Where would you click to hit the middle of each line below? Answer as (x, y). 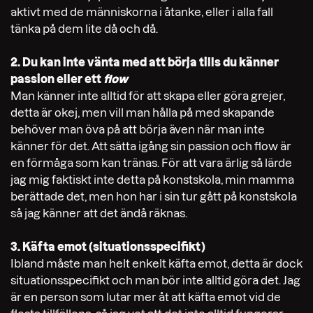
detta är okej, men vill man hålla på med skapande (143, 112)
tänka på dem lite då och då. (84, 28)
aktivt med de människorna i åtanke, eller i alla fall (142, 12)
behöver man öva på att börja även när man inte (138, 129)
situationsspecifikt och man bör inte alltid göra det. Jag (155, 280)
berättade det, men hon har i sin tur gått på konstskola (154, 196)
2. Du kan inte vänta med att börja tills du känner (145, 62)
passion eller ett (56, 79)
